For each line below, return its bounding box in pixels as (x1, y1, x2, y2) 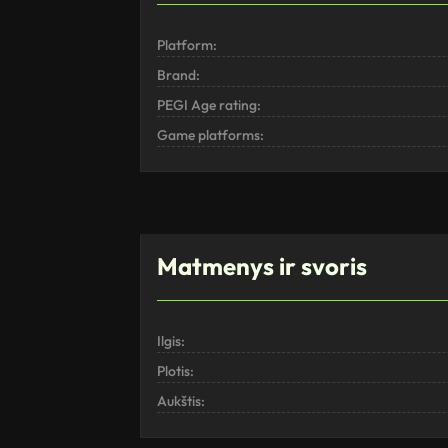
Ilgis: (157, 332, 185, 351)
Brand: (157, 66, 200, 85)
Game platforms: (157, 126, 264, 145)
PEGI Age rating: (157, 96, 261, 115)
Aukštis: (157, 392, 205, 411)
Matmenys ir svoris (157, 251, 367, 282)
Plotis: (157, 362, 194, 381)
